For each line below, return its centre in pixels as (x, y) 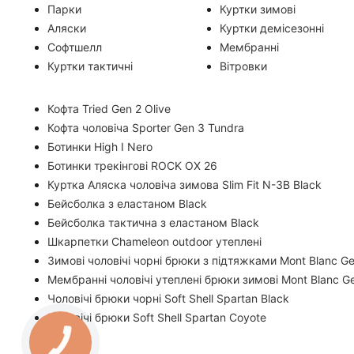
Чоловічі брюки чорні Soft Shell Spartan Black (168, 298)
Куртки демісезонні (271, 28)
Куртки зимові (257, 9)
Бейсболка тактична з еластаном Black (153, 222)
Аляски (67, 28)
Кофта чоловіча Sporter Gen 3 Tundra (146, 128)
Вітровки (243, 66)
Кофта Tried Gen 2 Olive (109, 109)
